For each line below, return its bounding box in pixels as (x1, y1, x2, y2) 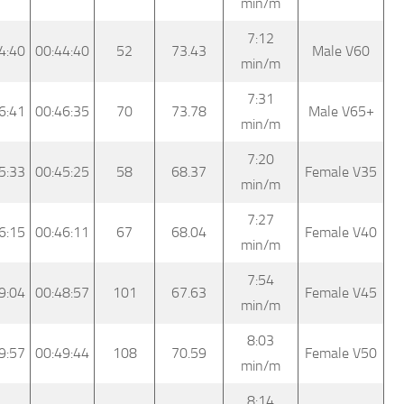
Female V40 (305, 223, 377, 241)
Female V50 (305, 344, 377, 362)
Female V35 (305, 162, 377, 180)
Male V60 (312, 41, 370, 60)
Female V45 (305, 283, 377, 301)
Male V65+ (308, 102, 374, 120)
